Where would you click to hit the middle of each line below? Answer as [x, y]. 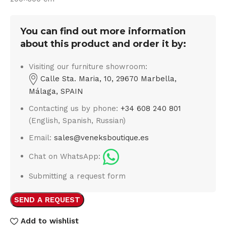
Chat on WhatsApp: [66, 156]
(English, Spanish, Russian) [77, 120]
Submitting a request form [77, 176]
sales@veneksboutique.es [102, 137]
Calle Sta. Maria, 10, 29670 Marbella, [107, 78]
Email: [42, 137]
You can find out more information [103, 31]
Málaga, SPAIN [56, 91]
